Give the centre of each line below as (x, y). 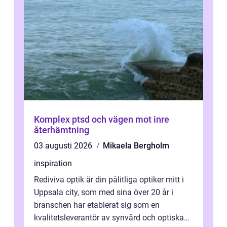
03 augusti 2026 (64, 146)
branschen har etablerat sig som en (97, 205)
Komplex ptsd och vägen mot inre (102, 120)
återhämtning (62, 130)
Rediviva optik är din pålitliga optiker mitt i (109, 180)
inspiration (53, 164)
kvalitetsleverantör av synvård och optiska (109, 218)
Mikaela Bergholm (136, 146)
